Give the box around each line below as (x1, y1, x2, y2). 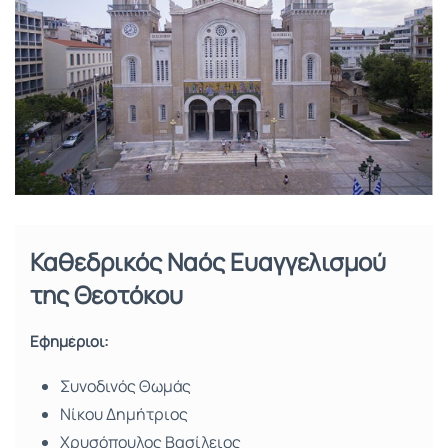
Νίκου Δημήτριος (60, 403, 188, 426)
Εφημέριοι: (30, 331, 108, 353)
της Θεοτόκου (30, 278, 183, 312)
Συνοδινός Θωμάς (60, 375, 191, 398)
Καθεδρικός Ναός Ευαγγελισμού (30, 245, 386, 279)
